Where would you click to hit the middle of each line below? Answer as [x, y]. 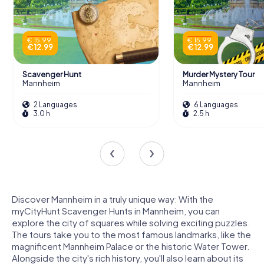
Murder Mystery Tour [218, 74]
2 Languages [55, 105]
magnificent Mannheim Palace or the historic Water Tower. [131, 246]
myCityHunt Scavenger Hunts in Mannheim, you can [116, 211]
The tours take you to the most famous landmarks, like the [131, 235]
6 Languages [215, 105]
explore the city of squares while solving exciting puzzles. [131, 223]
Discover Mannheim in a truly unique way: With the [113, 199]
